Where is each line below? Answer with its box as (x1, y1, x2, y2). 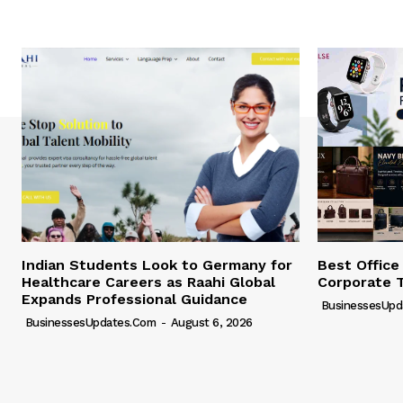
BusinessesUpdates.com (24, 316, 156, 330)
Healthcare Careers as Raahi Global (22, 273, 275, 291)
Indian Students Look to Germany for (22, 256, 292, 274)
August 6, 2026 (170, 316, 253, 330)
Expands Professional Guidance (22, 291, 247, 309)
